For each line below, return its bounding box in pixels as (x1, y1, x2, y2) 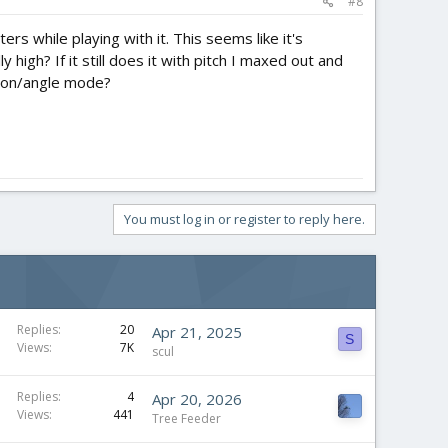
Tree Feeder (152, 410, 221, 427)
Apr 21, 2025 (152, 322, 242, 342)
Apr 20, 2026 (152, 389, 242, 409)
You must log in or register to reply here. (124, 210, 365, 228)
